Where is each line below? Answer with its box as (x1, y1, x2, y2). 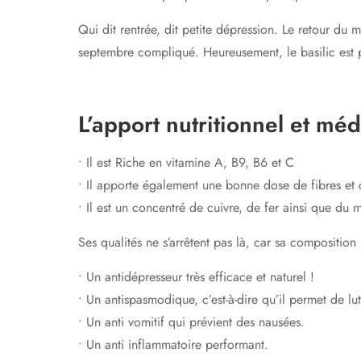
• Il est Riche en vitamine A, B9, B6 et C (78, 153, 294, 172)
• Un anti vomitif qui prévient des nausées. (78, 313, 305, 331)
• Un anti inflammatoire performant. (78, 335, 268, 354)
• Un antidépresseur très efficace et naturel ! (78, 268, 314, 286)
